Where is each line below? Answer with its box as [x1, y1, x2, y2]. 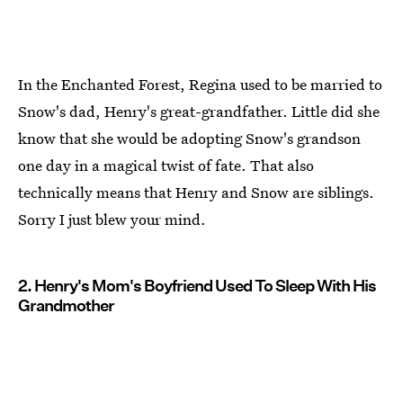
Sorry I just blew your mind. [18, 208, 206, 229]
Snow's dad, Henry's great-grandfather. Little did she [18, 100, 380, 121]
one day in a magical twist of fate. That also [18, 154, 314, 175]
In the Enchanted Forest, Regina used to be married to [18, 73, 382, 94]
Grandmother [18, 295, 114, 315]
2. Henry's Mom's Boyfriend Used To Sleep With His [18, 275, 376, 295]
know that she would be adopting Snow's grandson [18, 127, 361, 148]
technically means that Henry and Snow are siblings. [18, 181, 374, 202]
